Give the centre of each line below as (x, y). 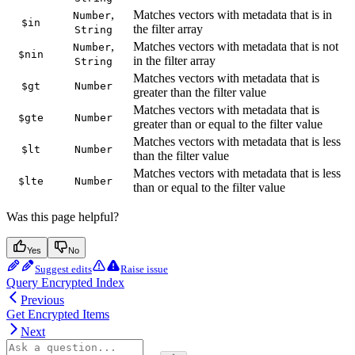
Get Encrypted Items (58, 314)
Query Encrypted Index (65, 282)
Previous (42, 300)
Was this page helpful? (63, 216)
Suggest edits (63, 269)
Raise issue (144, 269)
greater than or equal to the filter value (228, 124)
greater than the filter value (200, 92)
